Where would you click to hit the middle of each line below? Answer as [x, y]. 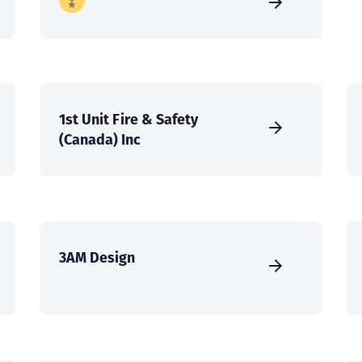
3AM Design [97, 258]
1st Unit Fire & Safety [128, 120]
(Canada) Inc [100, 140]
